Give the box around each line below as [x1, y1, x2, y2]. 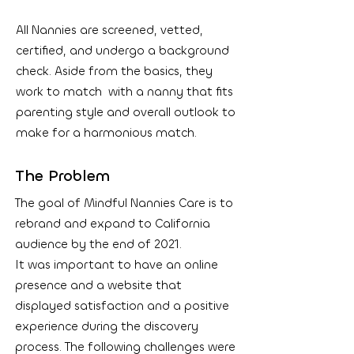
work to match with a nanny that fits [16, 84, 233, 100]
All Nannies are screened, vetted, [16, 22, 203, 38]
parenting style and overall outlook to [16, 104, 235, 120]
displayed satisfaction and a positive [15, 298, 229, 314]
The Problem [15, 165, 110, 186]
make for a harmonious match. [16, 125, 197, 141]
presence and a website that [15, 277, 182, 293]
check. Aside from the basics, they [16, 63, 213, 79]
